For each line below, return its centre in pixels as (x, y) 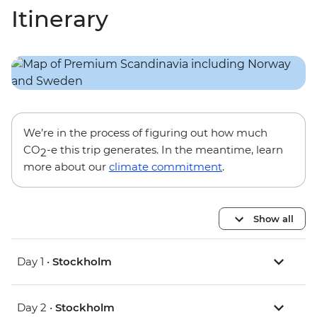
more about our (66, 167)
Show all (273, 218)
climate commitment (166, 167)
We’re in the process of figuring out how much (145, 133)
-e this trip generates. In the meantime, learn (165, 150)
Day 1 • (35, 262)
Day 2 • (36, 308)
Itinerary (60, 19)
